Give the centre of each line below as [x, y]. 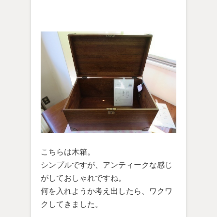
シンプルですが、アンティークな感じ [107, 165]
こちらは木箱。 [68, 152]
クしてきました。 [72, 204]
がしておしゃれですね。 [83, 178]
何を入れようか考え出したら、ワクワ [107, 191]
